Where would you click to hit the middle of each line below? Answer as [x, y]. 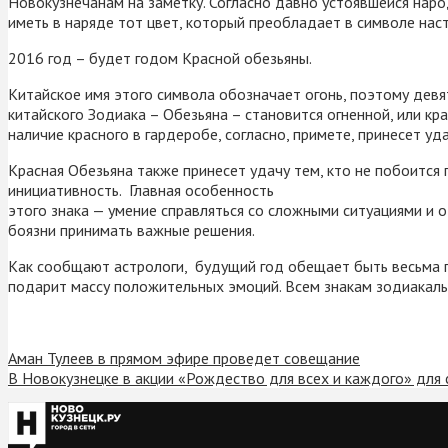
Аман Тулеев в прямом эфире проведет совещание [184, 357]
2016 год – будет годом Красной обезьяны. [160, 57]
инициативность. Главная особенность [141, 189]
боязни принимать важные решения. [133, 229]
